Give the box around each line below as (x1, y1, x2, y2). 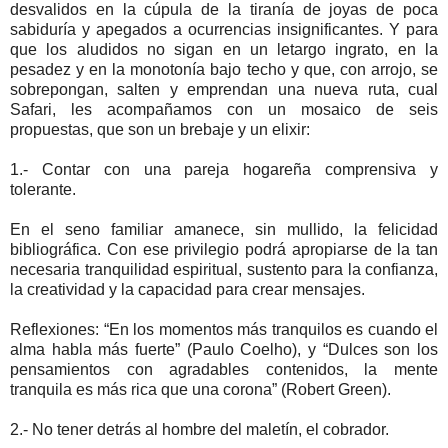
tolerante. (10, 180, 76, 198)
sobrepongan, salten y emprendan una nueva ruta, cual (10, 80, 438, 98)
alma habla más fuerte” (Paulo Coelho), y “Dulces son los (10, 340, 438, 358)
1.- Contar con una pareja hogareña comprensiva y (10, 160, 438, 178)
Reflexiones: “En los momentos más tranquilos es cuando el (10, 320, 438, 338)
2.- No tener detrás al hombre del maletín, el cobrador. (10, 420, 389, 438)
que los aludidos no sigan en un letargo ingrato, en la (10, 40, 438, 58)
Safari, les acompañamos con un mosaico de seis (10, 100, 438, 118)
